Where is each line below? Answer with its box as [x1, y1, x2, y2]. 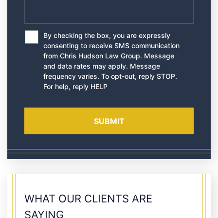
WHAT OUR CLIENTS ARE [24, 192, 152, 205]
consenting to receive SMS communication [43, 41, 180, 50]
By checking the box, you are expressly [43, 31, 170, 40]
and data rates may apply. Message [43, 62, 160, 71]
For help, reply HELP [43, 82, 108, 91]
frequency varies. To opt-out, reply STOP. [43, 72, 177, 81]
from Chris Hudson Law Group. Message [43, 52, 174, 60]
